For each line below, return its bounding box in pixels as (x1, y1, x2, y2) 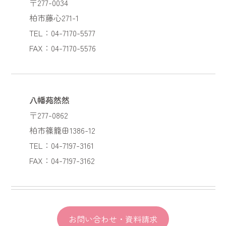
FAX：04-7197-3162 (29, 154, 95, 166)
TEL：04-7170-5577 (29, 26, 95, 39)
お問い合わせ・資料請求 (69, 212, 157, 225)
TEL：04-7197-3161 (29, 139, 94, 151)
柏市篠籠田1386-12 (29, 124, 95, 136)
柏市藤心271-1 (29, 11, 79, 24)
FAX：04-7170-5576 (29, 41, 96, 54)
